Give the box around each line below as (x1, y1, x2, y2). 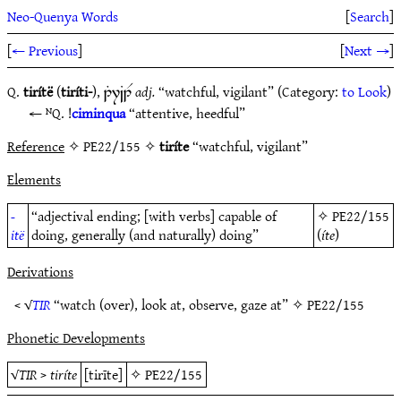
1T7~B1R (104, 81, 132, 107)
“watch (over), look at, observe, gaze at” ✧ (50, 292, 307, 317)
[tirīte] (84, 362, 124, 387)
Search (350, 4, 389, 29)
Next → (345, 38, 389, 63)
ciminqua (72, 100, 125, 125)
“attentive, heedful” (125, 100, 245, 125)
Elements (7, 166, 61, 192)
